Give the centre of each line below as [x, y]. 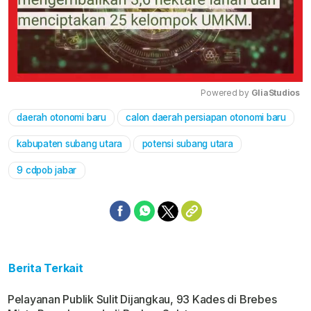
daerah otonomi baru [61, 118]
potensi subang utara [187, 144]
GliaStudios [275, 93]
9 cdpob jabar [47, 170]
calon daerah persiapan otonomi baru [206, 118]
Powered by [226, 93]
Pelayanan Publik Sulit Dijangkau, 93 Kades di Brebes [142, 300]
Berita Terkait [46, 268]
